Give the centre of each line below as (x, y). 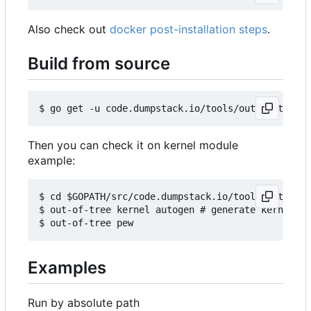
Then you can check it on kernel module (133, 145)
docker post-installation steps (188, 29)
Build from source (99, 63)
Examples (67, 267)
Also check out (69, 29)
